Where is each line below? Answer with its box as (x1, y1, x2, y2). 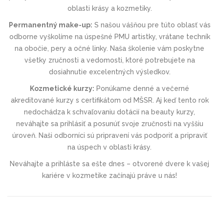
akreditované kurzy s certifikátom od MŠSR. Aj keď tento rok (10, 96, 209, 104)
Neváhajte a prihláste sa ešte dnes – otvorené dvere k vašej (10, 159, 209, 168)
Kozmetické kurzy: (30, 84, 94, 92)
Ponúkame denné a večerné (94, 84, 189, 92)
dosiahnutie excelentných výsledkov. (48, 67, 171, 76)
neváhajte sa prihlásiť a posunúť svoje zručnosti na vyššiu (16, 119, 203, 128)
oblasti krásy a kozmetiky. (67, 4, 152, 12)
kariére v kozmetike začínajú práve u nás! (42, 171, 177, 179)
